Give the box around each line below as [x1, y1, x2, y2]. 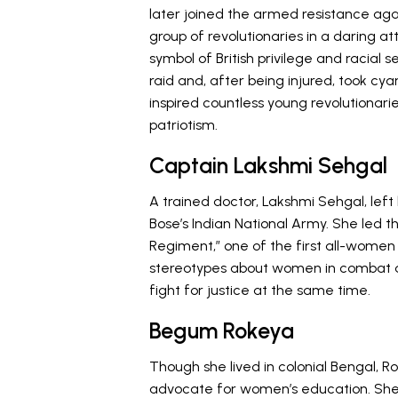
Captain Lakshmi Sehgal [149, 151, 387, 179]
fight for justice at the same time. [149, 281, 370, 298]
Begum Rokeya [149, 316, 294, 344]
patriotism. [149, 115, 218, 133]
